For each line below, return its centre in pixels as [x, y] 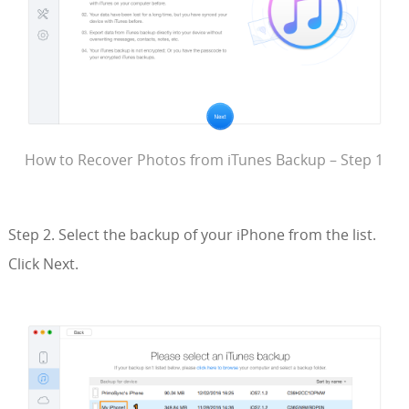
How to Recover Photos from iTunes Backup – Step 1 [204, 160]
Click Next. [43, 264]
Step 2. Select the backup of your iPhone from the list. [192, 235]
